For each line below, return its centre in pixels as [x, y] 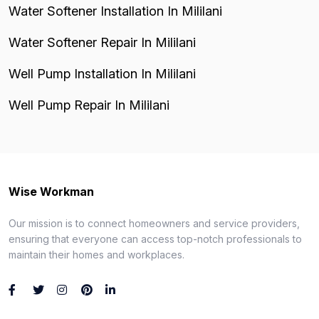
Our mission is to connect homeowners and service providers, [154, 223]
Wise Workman [51, 192]
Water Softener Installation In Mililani [115, 11]
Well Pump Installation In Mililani [102, 74]
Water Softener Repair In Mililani [102, 42]
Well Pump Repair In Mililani [89, 105]
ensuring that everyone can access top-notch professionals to [155, 239]
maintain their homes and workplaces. [96, 255]
